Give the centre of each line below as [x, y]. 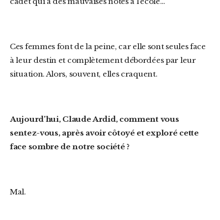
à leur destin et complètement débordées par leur [103, 60]
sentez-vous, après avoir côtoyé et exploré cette [104, 133]
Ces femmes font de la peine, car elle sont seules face [13, 46]
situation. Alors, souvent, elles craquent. [84, 74]
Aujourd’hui [37, 119]
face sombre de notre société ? [70, 147]
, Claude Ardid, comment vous [119, 119]
